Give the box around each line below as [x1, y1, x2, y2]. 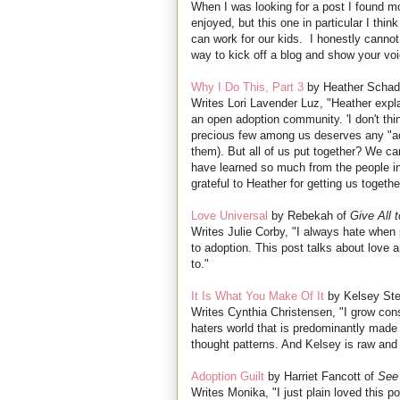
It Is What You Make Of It [191, 289, 324, 304]
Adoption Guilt [191, 370, 264, 384]
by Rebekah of [268, 209, 350, 223]
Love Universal [191, 209, 268, 223]
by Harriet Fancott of [264, 370, 378, 384]
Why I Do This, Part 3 [191, 80, 304, 95]
